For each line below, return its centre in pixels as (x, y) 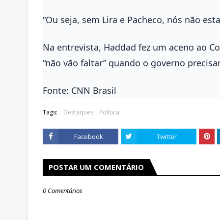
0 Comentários (63, 190)
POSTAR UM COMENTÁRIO (96, 167)
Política (109, 112)
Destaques (78, 112)
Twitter (166, 136)
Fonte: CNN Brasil (80, 90)
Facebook (88, 136)
